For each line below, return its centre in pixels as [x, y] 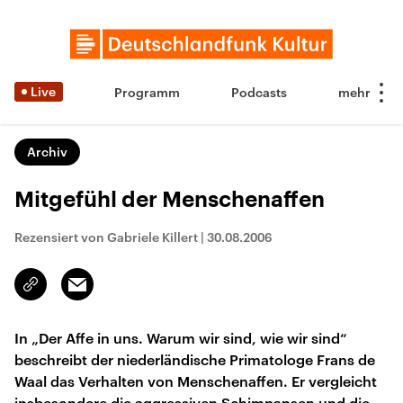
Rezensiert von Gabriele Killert [106, 237]
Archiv [47, 152]
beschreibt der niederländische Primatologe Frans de [195, 359]
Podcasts [259, 92]
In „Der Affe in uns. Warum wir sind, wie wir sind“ [181, 338]
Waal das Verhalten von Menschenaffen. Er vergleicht [196, 381]
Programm [147, 92]
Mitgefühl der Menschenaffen [170, 200]
